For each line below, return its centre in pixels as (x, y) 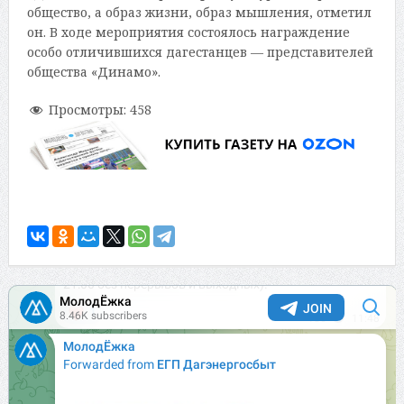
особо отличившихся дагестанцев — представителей (200, 52)
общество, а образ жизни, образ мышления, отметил (199, 13)
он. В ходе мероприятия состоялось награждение (188, 32)
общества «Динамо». (93, 72)
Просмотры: (87, 110)
